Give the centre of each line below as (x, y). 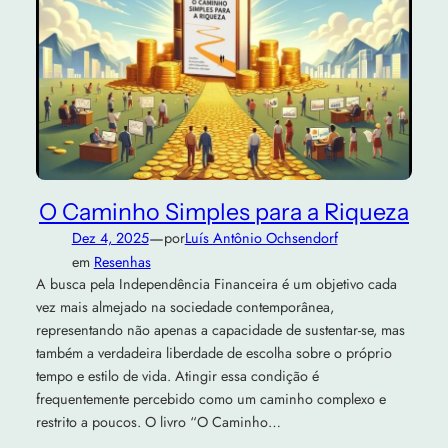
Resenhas (122, 261)
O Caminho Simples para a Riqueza (224, 211)
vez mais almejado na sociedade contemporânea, (184, 306)
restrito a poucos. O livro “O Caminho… (158, 421)
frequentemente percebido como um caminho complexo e (210, 398)
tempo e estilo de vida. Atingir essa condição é (177, 375)
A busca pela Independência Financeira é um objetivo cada (216, 283)
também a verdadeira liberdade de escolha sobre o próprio (213, 352)
